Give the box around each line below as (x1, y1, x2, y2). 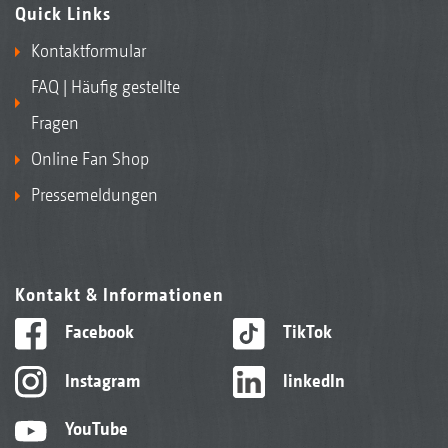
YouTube (60, 418, 128, 440)
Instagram (60, 369, 140, 391)
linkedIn (278, 369, 345, 391)
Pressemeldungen (31, 184, 158, 206)
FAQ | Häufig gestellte (31, 76, 180, 98)
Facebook (60, 321, 134, 343)
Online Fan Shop (31, 148, 149, 170)
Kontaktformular (31, 40, 146, 62)
